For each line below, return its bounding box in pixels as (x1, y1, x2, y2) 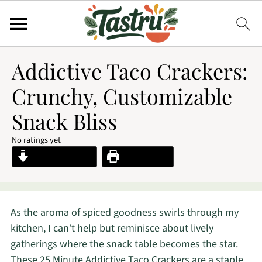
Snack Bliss (12, 107, 117, 135)
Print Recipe (119, 150, 169, 163)
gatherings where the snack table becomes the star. (10, 237, 238, 251)
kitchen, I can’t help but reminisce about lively (10, 221, 213, 236)
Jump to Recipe (29, 150, 92, 163)
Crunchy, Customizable (12, 82, 232, 110)
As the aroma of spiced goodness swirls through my (10, 205, 239, 220)
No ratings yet (12, 134, 61, 146)
